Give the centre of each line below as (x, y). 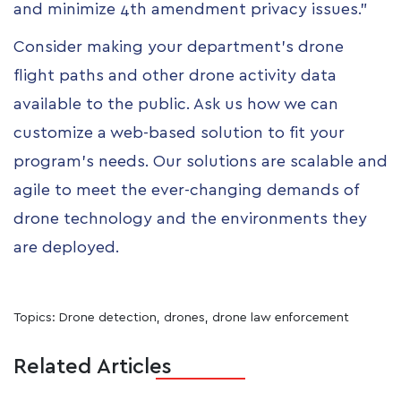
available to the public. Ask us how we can (176, 104)
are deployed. (66, 247)
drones (184, 317)
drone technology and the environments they (190, 219)
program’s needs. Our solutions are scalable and (200, 162)
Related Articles (93, 367)
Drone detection (108, 317)
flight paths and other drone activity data (175, 76)
